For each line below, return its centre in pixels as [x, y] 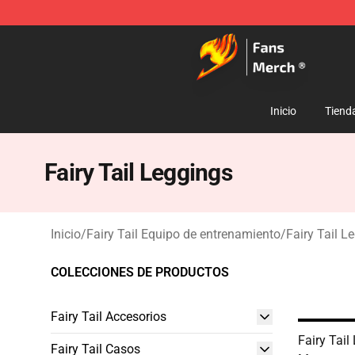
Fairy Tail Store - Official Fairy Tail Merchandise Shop [198, 37]
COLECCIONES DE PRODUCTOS [140, 272]
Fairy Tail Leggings [138, 172]
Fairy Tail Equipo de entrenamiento [183, 234]
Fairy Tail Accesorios [109, 317]
